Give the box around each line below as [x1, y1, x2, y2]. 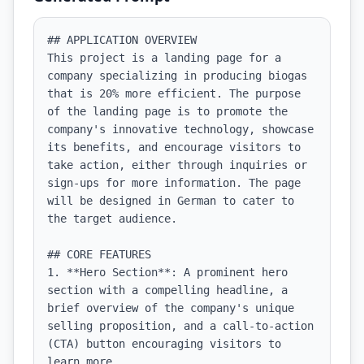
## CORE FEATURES [47, 248, 151, 261]
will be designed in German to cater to [47, 194, 294, 207]
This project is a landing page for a [47, 51, 281, 64]
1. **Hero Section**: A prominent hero [47, 266, 288, 279]
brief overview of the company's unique [47, 301, 294, 314]
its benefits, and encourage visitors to [47, 141, 301, 154]
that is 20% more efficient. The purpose [47, 87, 301, 100]
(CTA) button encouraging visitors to [47, 337, 281, 350]
